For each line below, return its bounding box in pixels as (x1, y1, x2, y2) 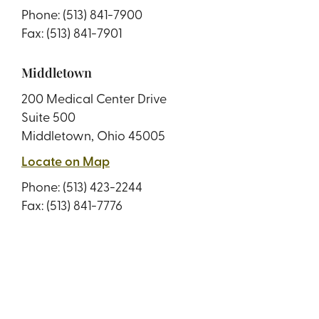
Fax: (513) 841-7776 (21, 196, 122, 214)
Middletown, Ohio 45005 (21, 126, 165, 145)
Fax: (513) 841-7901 (21, 23, 122, 42)
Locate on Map (21, 152, 110, 170)
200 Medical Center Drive (21, 89, 167, 108)
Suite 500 (21, 108, 75, 126)
